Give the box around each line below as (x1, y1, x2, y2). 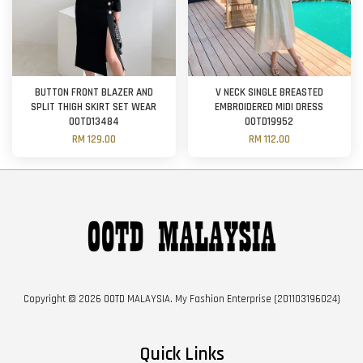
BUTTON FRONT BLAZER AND (34, 85, 153, 100)
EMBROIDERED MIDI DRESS (215, 100, 324, 114)
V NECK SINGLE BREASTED (215, 85, 323, 100)
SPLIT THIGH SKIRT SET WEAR (31, 100, 157, 114)
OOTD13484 (68, 114, 119, 129)
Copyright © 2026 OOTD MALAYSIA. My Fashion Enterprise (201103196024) (23, 292, 340, 305)
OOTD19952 (245, 114, 294, 129)
